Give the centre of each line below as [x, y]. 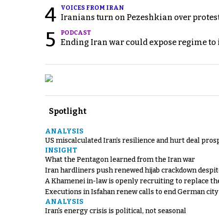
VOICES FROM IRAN [92, 8]
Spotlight [68, 111]
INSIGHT [61, 151]
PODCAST [76, 33]
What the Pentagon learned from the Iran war [120, 160]
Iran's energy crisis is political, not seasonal [116, 211]
